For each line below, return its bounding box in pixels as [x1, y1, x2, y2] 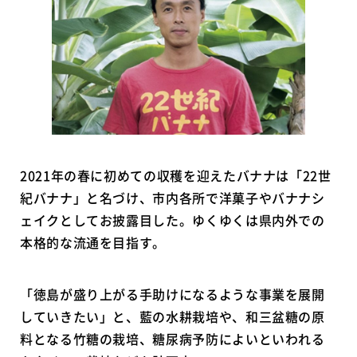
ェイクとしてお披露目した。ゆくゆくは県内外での [20, 210, 325, 229]
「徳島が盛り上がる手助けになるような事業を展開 [20, 284, 325, 304]
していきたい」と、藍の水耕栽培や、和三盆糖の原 [20, 306, 325, 326]
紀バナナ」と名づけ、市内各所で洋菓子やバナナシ [20, 187, 325, 207]
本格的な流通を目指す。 [20, 232, 167, 252]
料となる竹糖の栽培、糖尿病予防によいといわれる [20, 328, 325, 348]
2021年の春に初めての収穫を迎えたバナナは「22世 [20, 165, 331, 185]
